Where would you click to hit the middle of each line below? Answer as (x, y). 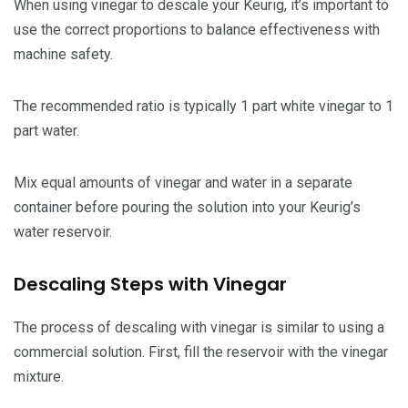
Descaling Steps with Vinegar (150, 284)
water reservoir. (63, 231)
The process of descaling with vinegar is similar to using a (199, 327)
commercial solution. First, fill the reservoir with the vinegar (201, 352)
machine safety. (63, 54)
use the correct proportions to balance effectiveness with (197, 29)
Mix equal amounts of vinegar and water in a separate (183, 182)
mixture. (39, 376)
